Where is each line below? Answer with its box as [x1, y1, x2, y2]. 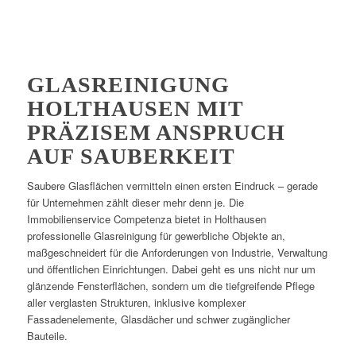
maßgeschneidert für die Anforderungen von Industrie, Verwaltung [26, 244, 327, 260]
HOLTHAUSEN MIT [26, 95, 243, 121]
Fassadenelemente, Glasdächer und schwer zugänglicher [26, 311, 290, 327]
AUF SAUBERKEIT [26, 143, 235, 168]
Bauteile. [26, 327, 68, 343]
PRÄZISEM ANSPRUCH [26, 119, 285, 145]
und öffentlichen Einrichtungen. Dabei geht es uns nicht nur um [26, 261, 315, 277]
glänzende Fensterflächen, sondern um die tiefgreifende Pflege [26, 277, 315, 293]
